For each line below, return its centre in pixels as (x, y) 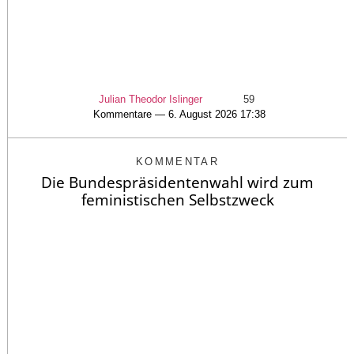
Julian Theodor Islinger (151, 100)
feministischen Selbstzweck (177, 200)
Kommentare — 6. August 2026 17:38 (179, 115)
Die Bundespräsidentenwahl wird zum (177, 183)
